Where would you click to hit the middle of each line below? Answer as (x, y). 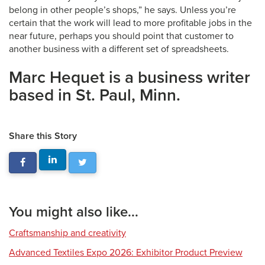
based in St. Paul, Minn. (95, 95)
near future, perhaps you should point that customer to (121, 36)
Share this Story (43, 136)
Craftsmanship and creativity (67, 233)
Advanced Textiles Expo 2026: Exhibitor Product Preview (126, 253)
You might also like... (74, 212)
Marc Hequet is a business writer (130, 77)
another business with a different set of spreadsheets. (119, 49)
